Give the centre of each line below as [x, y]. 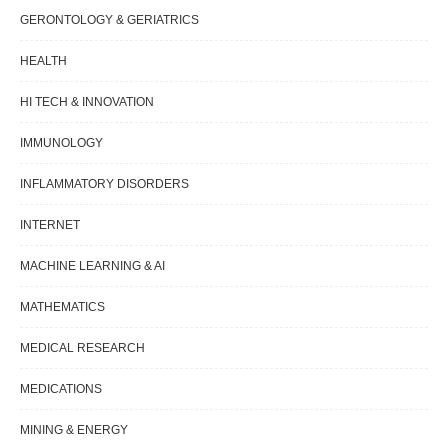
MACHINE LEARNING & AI [92, 266]
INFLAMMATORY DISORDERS [104, 184]
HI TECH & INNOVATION [87, 102]
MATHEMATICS [62, 307]
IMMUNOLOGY [61, 143]
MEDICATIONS [61, 389]
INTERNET [50, 225]
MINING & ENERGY [74, 430]
